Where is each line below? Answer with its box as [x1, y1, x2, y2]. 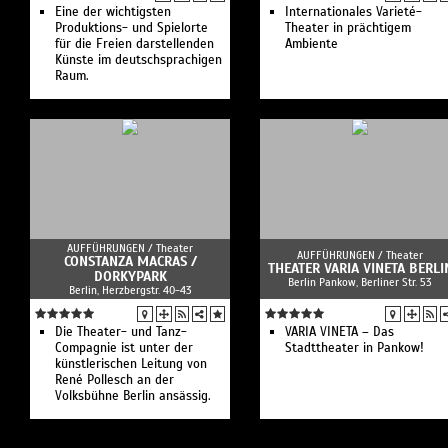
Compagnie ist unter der [55, 340, 193, 356]
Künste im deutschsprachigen [55, 52, 222, 68]
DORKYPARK [93, 268, 167, 285]
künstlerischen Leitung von [55, 356, 207, 372]
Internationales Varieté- [285, 4, 422, 20]
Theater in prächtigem [285, 20, 411, 36]
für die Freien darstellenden [55, 36, 214, 52]
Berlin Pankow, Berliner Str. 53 [288, 275, 432, 289]
